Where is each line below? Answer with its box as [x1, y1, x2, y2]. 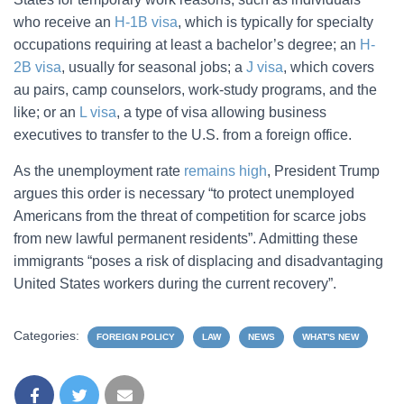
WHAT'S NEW [302, 332, 359, 342]
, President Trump [267, 163, 380, 179]
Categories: [14, 328, 83, 343]
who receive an [14, 14, 115, 30]
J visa [246, 60, 283, 75]
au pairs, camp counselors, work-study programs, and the [14, 82, 377, 97]
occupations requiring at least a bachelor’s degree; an [14, 37, 360, 52]
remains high [184, 163, 267, 179]
